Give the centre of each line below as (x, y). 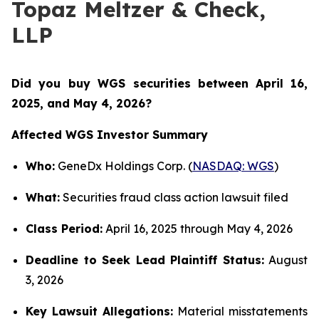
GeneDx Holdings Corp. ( (124, 166)
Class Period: (64, 229)
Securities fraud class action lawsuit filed (174, 197)
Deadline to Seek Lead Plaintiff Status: (145, 260)
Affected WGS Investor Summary (110, 135)
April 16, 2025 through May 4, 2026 (198, 229)
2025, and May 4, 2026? (82, 103)
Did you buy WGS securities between (130, 83)
